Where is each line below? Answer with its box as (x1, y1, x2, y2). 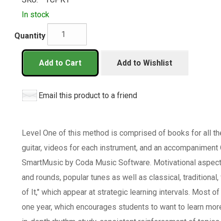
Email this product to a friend (38, 91, 137, 100)
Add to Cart (39, 58, 81, 68)
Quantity (14, 31, 45, 40)
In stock (22, 10, 49, 19)
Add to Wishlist (117, 58, 172, 68)
